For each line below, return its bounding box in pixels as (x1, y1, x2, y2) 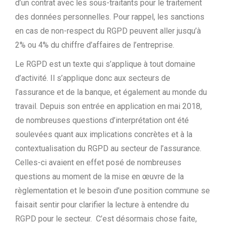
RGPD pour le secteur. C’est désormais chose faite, (15, 214, 197, 223)
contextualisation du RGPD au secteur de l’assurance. (15, 144, 201, 153)
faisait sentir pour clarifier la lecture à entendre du (15, 200, 189, 209)
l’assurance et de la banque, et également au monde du (15, 87, 207, 97)
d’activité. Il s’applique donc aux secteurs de (15, 73, 170, 83)
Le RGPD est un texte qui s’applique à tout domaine (15, 59, 195, 69)
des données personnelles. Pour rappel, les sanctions (15, 12, 204, 22)
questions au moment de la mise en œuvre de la (15, 172, 184, 181)
